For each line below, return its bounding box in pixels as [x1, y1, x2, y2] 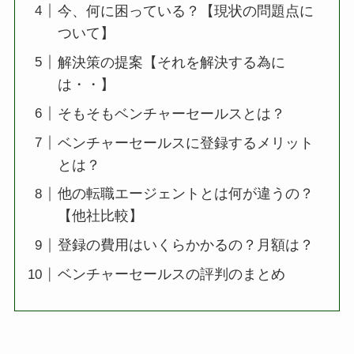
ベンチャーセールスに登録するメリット [57, 134, 314, 151]
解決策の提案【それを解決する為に [57, 54, 285, 70]
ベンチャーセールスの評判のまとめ [57, 266, 285, 283]
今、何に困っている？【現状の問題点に [57, 2, 314, 19]
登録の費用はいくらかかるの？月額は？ [57, 237, 314, 254]
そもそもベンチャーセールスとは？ [57, 105, 285, 122]
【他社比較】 [57, 208, 143, 224]
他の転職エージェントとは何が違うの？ [57, 186, 314, 202]
